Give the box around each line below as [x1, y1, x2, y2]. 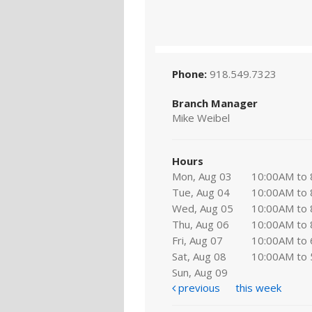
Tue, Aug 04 [172, 185, 231, 199]
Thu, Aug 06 [172, 217, 230, 231]
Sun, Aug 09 [172, 265, 228, 279]
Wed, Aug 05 [172, 201, 234, 215]
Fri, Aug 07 [172, 233, 224, 247]
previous [175, 280, 220, 295]
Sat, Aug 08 [172, 249, 227, 263]
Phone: [172, 66, 210, 81]
